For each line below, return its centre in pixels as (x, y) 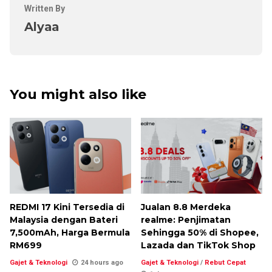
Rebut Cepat (225, 262)
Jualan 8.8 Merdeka (186, 207)
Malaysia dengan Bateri (64, 219)
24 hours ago (102, 262)
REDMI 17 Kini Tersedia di (67, 207)
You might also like (78, 94)
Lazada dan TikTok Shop (198, 245)
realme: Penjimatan (186, 219)
